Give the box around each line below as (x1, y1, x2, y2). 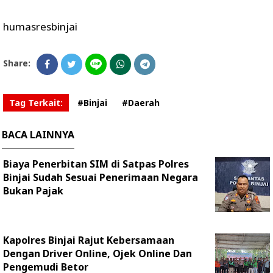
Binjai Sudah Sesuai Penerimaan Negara (3, 171, 198, 184)
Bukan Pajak (3, 184, 63, 197)
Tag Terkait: (9, 97, 63, 108)
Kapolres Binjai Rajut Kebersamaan (3, 233, 174, 247)
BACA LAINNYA (2, 128, 74, 141)
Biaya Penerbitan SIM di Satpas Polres (3, 157, 189, 171)
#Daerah (122, 97, 160, 108)
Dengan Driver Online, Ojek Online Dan (3, 247, 192, 260)
